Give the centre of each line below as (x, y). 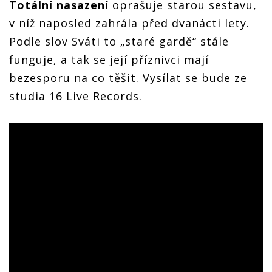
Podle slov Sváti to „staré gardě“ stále (119, 41)
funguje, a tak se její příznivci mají (109, 59)
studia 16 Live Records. (76, 96)
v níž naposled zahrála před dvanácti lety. (129, 23)
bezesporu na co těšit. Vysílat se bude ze (128, 77)
